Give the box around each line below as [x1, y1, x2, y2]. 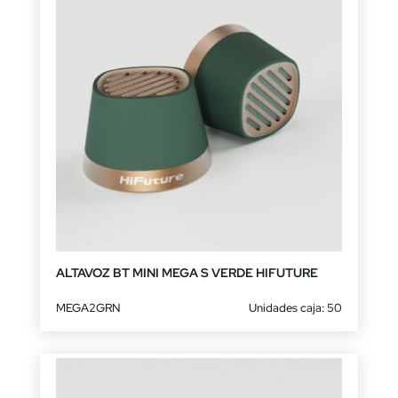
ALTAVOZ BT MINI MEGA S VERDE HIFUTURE [55, 265, 318, 282]
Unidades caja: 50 [249, 300, 343, 316]
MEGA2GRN [55, 300, 120, 316]
